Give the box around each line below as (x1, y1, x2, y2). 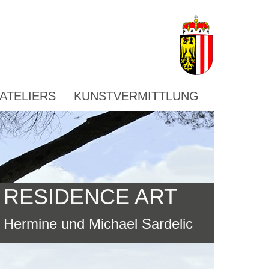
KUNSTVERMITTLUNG (74, 89, 199, 103)
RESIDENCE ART (4, 184, 177, 209)
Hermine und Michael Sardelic (4, 216, 193, 232)
